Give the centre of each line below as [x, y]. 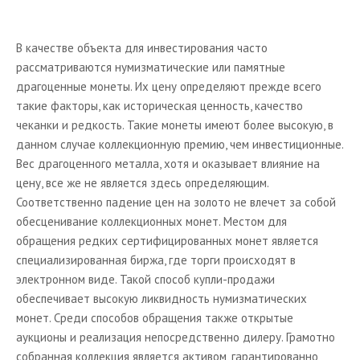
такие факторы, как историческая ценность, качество [160, 106]
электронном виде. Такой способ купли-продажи [145, 279]
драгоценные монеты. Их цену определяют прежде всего [169, 86]
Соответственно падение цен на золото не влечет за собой [176, 202]
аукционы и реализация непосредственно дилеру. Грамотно [176, 337]
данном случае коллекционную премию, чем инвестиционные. [180, 144]
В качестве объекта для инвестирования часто [142, 48]
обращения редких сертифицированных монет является [167, 241]
